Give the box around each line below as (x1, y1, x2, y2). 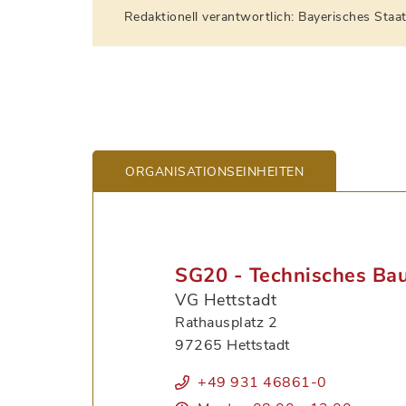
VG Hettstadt (175, 289, 276, 311)
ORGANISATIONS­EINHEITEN (125, 162, 304, 180)
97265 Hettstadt (175, 335, 290, 355)
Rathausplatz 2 (175, 313, 277, 333)
